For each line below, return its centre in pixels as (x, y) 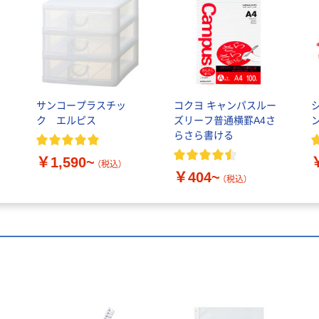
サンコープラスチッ (81, 105)
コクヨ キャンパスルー (225, 105)
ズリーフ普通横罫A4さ (224, 120)
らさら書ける (203, 135)
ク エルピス (66, 120)
